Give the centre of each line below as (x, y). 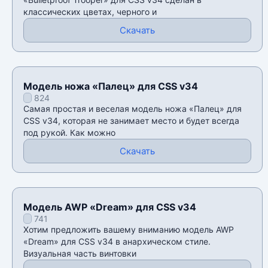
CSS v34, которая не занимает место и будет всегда (131, 121)
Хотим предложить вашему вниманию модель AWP (129, 230)
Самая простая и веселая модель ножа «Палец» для (133, 109)
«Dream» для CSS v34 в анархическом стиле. (117, 242)
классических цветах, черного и (90, 12)
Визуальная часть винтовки (80, 254)
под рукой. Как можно (69, 133)
